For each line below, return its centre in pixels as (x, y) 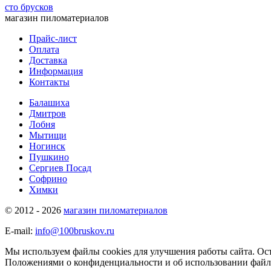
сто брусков (29, 7)
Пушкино (49, 157)
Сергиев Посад (60, 168)
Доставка (48, 60)
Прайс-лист (53, 38)
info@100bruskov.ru (75, 230)
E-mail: (20, 230)
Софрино (48, 178)
